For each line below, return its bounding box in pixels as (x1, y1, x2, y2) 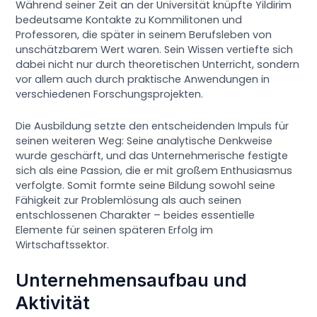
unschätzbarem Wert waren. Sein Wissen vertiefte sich (16, 42, 294, 57)
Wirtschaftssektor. (16, 237, 110, 252)
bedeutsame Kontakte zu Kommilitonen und (16, 13, 243, 28)
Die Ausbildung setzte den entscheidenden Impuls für (16, 118, 289, 133)
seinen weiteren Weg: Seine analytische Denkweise (16, 133, 273, 148)
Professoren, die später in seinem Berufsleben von (16, 28, 272, 42)
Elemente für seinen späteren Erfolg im (16, 222, 214, 237)
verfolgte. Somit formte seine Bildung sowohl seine (16, 178, 276, 192)
